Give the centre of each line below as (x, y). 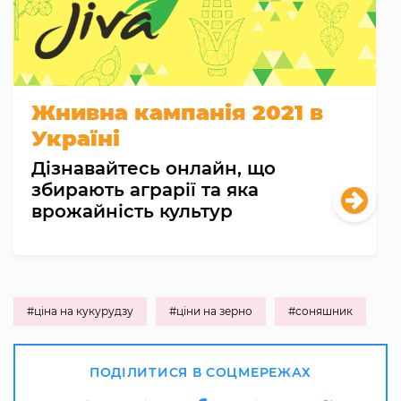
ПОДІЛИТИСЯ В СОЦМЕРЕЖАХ (200, 372)
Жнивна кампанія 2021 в (177, 112)
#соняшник (320, 311)
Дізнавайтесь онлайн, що (154, 168)
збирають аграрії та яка (145, 189)
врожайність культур (132, 211)
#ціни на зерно (211, 311)
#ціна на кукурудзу (80, 311)
